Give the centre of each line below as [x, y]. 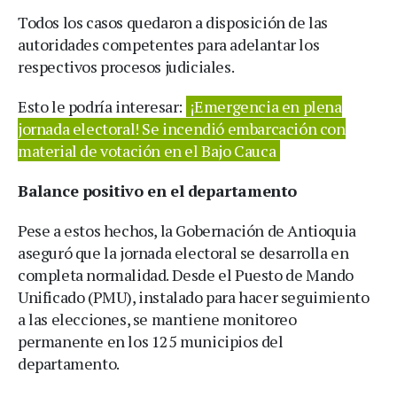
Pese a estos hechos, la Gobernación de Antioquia [187, 230]
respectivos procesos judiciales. [126, 66]
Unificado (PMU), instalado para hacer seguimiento [194, 296]
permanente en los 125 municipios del [151, 341]
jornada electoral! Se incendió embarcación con [182, 128]
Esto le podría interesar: [102, 106]
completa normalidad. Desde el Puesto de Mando [186, 274]
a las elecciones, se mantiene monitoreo [157, 319]
